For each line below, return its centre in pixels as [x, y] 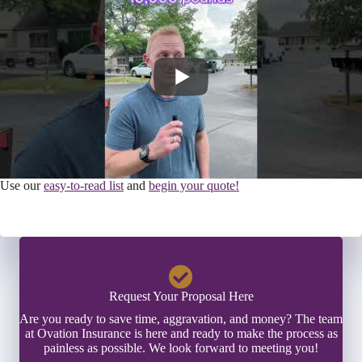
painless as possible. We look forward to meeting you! [181, 347]
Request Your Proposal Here [181, 296]
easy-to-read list [84, 185]
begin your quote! [194, 185]
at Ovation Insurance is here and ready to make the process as [181, 333]
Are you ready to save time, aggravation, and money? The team [181, 318]
